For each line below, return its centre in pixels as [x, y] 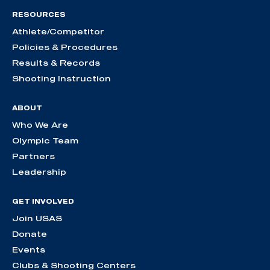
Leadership [39, 172]
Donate [30, 234]
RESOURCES [39, 15]
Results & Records [56, 63]
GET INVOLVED [43, 202]
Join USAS [37, 218]
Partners [33, 156]
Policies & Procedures [65, 47]
